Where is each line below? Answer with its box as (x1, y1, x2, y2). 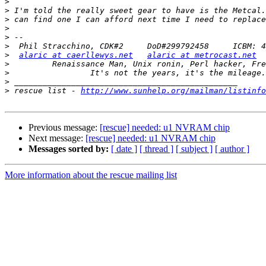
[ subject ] (176, 144, 213, 154)
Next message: (28, 133, 85, 144)
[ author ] (215, 144, 249, 154)
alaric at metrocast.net (147, 50, 256, 60)
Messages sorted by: (28, 144, 109, 154)
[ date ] (111, 144, 137, 154)
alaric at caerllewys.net (19, 50, 133, 60)
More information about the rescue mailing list (5, 170, 177, 180)
